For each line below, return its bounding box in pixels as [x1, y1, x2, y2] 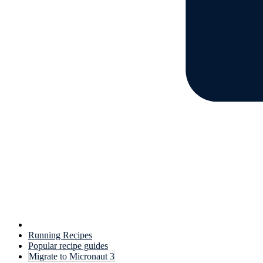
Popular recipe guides [28, 241, 108, 251]
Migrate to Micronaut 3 [29, 251, 114, 261]
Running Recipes [28, 230, 92, 240]
